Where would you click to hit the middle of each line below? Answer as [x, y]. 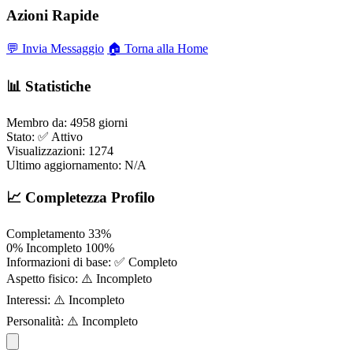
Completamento [46, 233]
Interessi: [28, 299]
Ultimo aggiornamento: [64, 165]
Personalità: [35, 321]
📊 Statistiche [48, 86]
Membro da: [37, 122]
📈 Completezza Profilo [81, 198]
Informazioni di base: [59, 262]
